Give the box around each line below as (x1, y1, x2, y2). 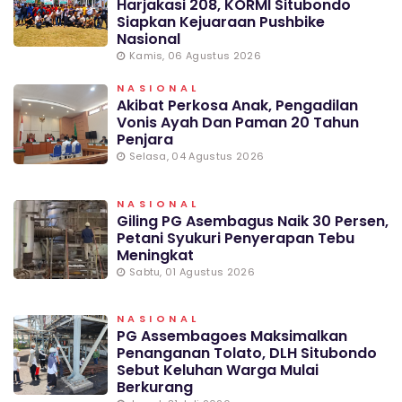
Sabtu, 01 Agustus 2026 (128, 264, 256, 279)
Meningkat (116, 244, 194, 266)
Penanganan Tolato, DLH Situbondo (116, 343, 377, 364)
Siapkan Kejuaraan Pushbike (116, 11, 325, 32)
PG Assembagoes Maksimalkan (116, 326, 347, 347)
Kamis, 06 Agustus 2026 (128, 48, 262, 63)
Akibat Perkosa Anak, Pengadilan (116, 94, 358, 116)
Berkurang (116, 377, 193, 398)
